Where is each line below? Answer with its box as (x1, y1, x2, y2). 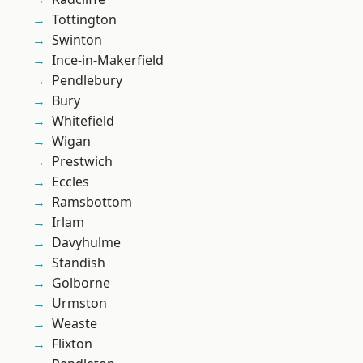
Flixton (52, 335, 92, 353)
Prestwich (52, 152, 113, 171)
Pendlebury (52, 71, 122, 90)
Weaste (52, 314, 97, 333)
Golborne (52, 274, 110, 293)
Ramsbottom (52, 193, 132, 211)
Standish (52, 254, 105, 272)
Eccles (52, 173, 89, 191)
